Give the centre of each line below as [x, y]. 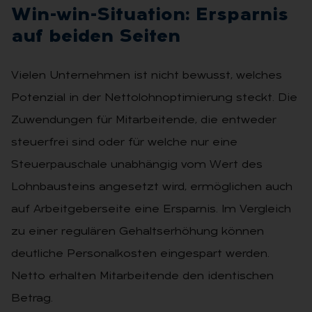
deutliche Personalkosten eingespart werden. [140, 254]
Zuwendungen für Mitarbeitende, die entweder [144, 120]
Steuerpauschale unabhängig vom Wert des [137, 165]
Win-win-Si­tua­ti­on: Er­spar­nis [150, 15]
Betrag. [32, 298]
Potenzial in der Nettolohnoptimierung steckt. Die [154, 98]
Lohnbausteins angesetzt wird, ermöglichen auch [152, 187]
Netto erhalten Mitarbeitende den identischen [142, 276]
